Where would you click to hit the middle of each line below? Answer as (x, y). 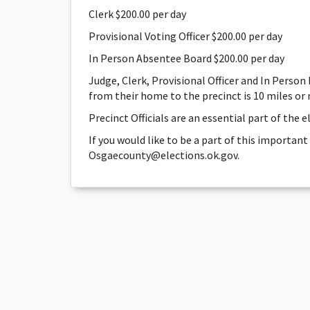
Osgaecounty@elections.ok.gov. (164, 155)
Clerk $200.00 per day (137, 14)
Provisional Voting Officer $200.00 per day (185, 36)
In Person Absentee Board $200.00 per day (186, 58)
